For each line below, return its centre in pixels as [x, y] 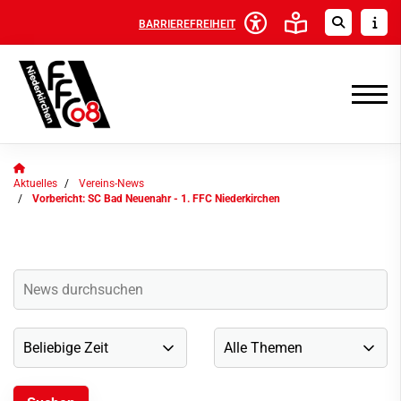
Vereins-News [111, 183]
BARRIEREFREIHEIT [187, 24]
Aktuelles [35, 183]
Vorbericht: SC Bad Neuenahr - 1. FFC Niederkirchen [156, 199]
